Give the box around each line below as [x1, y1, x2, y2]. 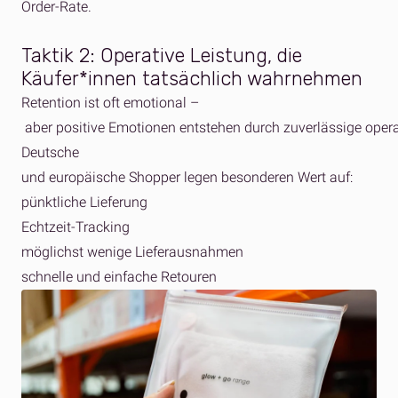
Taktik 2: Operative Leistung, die [21, 44, 302, 68]
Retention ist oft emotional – [21, 94, 199, 111]
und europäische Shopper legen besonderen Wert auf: [21, 169, 353, 186]
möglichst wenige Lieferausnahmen [21, 243, 243, 260]
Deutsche [21, 144, 79, 161]
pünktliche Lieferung [21, 194, 147, 211]
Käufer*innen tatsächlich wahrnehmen [21, 67, 368, 91]
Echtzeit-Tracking [21, 219, 130, 235]
